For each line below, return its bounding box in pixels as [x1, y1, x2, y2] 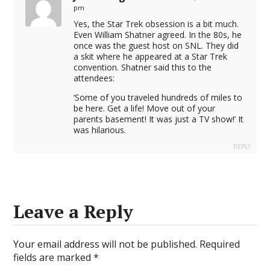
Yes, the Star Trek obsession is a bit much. [74, 18, 239, 30]
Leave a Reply [13, 199, 134, 224]
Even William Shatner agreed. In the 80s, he [74, 29, 242, 40]
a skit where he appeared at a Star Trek [74, 51, 228, 62]
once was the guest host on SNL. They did [74, 40, 239, 51]
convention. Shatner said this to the [74, 61, 212, 73]
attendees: [74, 72, 115, 84]
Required [199, 237, 240, 251]
